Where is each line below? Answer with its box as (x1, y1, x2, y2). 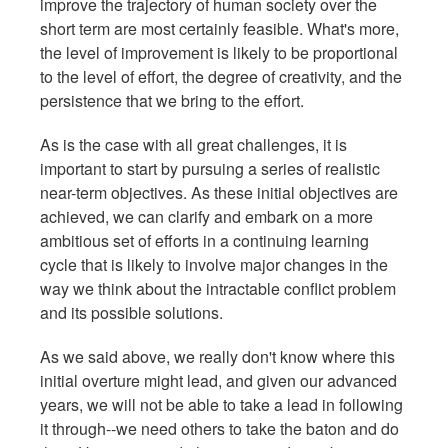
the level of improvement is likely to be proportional (40, 40, 398, 64)
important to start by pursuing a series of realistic (40, 156, 380, 180)
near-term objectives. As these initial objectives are (40, 180, 398, 204)
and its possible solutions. (40, 300, 223, 324)
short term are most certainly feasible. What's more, (40, 16, 399, 40)
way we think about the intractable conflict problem (40, 276, 396, 300)
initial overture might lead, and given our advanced (40, 368, 397, 392)
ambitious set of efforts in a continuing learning (40, 228, 369, 252)
